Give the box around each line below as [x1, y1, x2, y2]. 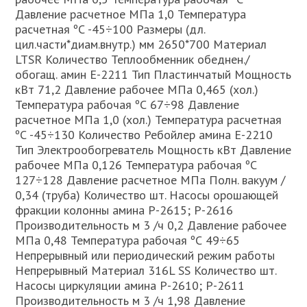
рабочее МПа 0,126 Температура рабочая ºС [15, 157, 258, 173]
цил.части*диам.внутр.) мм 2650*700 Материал [15, 36, 267, 52]
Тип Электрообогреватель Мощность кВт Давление [15, 142, 292, 158]
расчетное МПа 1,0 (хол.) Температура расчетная [15, 112, 282, 127]
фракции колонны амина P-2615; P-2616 [15, 202, 234, 218]
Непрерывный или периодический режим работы [15, 247, 275, 263]
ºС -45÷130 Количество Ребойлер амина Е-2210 [15, 127, 273, 143]
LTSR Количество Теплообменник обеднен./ [15, 51, 250, 67]
